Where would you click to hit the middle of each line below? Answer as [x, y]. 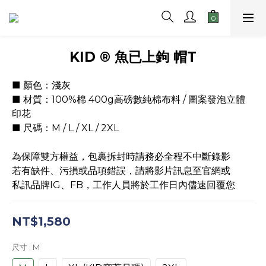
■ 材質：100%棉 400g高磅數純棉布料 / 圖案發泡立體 [129, 99]
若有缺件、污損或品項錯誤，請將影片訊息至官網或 [121, 171]
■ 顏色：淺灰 [41, 85]
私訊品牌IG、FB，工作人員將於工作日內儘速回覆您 [123, 185]
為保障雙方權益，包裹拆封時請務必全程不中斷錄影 [121, 156]
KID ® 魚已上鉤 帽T [133, 57]
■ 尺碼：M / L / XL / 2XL [65, 128]
